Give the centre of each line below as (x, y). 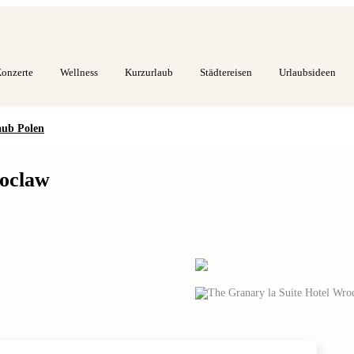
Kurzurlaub (149, 72)
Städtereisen (226, 72)
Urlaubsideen (307, 72)
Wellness (79, 72)
